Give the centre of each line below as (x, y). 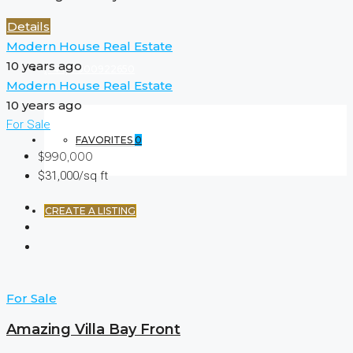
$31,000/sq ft (73, 176)
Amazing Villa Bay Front (93, 330)
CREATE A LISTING (90, 211)
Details (28, 27)
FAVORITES (105, 140)
